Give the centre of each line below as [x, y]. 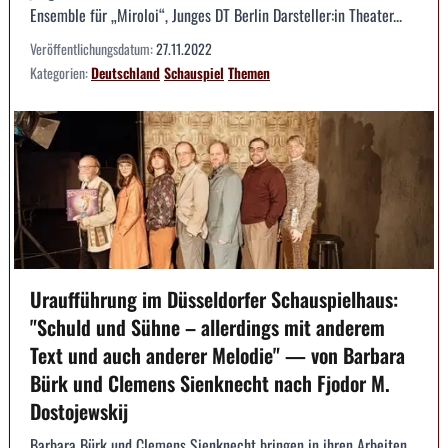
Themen [249, 73]
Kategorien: [60, 73]
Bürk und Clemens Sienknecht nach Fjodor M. [210, 382]
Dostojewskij [79, 410]
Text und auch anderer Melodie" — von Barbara [217, 354]
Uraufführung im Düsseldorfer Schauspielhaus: [214, 298]
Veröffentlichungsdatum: [93, 49]
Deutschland [125, 73]
